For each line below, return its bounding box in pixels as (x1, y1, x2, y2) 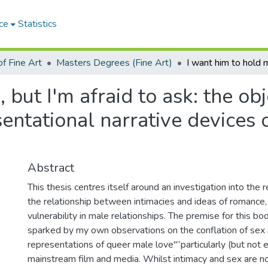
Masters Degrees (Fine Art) (56, 56, 172, 69)
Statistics (18, 17, 57, 31)
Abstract (28, 160, 74, 176)
